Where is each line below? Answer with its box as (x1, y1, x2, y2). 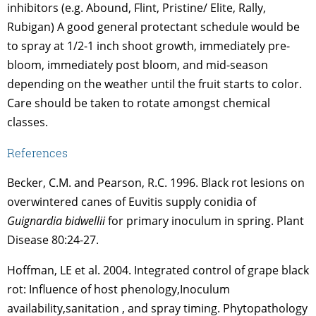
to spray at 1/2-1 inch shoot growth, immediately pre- (7, 37, 290, 54)
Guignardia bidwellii (7, 212, 108, 229)
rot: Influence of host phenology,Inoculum (7, 281, 230, 297)
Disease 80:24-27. (7, 231, 99, 248)
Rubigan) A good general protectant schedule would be (7, 18, 300, 35)
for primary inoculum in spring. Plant (108, 212, 304, 229)
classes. (7, 114, 48, 130)
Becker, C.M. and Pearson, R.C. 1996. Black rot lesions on (7, 174, 305, 190)
